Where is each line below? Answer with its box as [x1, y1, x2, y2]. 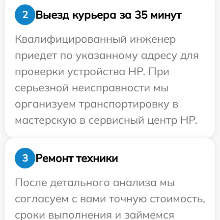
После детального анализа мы [15, 175, 175, 189]
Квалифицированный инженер [15, 32, 176, 46]
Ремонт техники [35, 151, 118, 165]
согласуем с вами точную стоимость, [15, 192, 205, 205]
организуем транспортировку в [15, 97, 178, 110]
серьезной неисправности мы [15, 81, 168, 94]
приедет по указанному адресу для [15, 48, 199, 62]
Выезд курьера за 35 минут [35, 7, 181, 22]
